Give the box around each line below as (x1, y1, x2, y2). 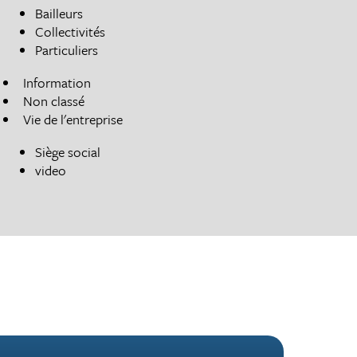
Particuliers (35, 39, 99, 60)
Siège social (35, 141, 101, 162)
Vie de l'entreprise (23, 108, 124, 129)
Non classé (23, 90, 85, 111)
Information (23, 72, 92, 92)
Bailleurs (35, 2, 84, 23)
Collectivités (35, 21, 106, 41)
